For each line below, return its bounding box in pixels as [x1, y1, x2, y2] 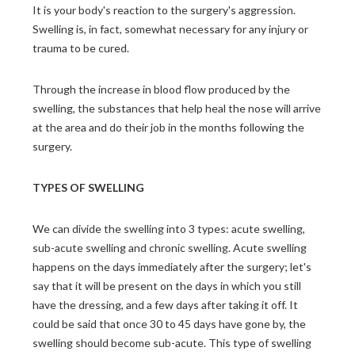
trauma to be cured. [32, 41, 129, 55]
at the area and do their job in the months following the [32, 120, 304, 135]
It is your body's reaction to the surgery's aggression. [32, 3, 296, 17]
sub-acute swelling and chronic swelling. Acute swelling [32, 241, 307, 255]
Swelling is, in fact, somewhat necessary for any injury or [32, 22, 308, 36]
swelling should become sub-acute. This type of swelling [32, 336, 311, 350]
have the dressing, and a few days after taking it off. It [32, 298, 298, 312]
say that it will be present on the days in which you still [32, 279, 301, 293]
